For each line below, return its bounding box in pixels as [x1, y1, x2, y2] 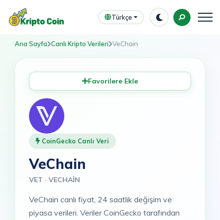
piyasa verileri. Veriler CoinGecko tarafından [29, 208, 180, 218]
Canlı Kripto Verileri [51, 40, 109, 48]
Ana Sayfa [15, 40, 47, 48]
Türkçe [111, 13, 132, 21]
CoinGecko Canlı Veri [40, 137, 109, 145]
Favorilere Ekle [88, 77, 138, 85]
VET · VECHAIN [34, 175, 80, 184]
